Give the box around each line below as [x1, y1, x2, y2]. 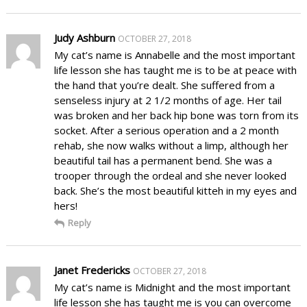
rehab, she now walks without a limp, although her [53, 138, 288, 152]
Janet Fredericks [53, 262, 130, 277]
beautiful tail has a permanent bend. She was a [53, 153, 272, 167]
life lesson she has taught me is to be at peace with [53, 62, 297, 77]
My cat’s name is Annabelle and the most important [53, 47, 295, 62]
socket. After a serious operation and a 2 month [53, 123, 279, 137]
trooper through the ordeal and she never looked [53, 168, 286, 182]
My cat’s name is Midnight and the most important [53, 280, 291, 294]
